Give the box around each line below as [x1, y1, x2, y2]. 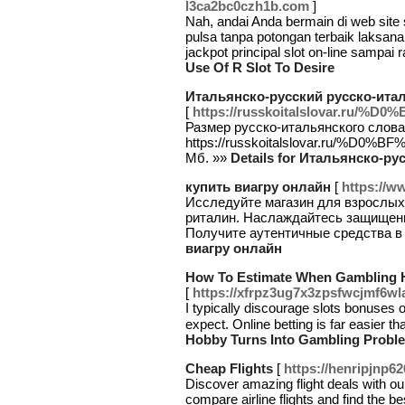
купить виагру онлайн [185, 179, 331, 194]
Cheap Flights [185, 361, 273, 376]
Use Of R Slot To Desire [185, 60, 334, 75]
